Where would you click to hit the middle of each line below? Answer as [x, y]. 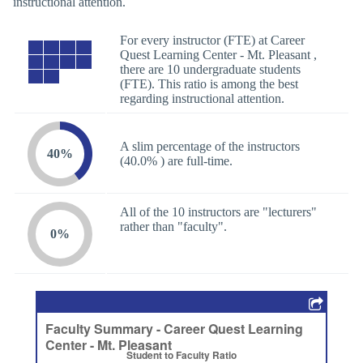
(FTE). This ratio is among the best [209, 83]
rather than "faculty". [173, 226]
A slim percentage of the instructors [210, 146]
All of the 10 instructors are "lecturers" [218, 211]
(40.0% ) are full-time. [176, 160]
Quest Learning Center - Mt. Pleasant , [218, 54]
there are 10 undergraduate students [210, 69]
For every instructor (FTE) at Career [212, 40]
